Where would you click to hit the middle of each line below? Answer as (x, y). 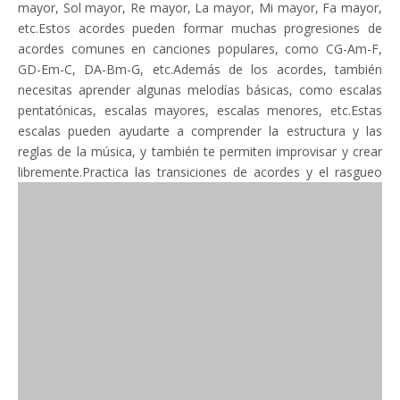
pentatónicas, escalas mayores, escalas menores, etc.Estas (200, 110)
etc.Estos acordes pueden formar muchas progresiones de (200, 28)
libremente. (50, 172)
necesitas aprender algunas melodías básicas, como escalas (200, 90)
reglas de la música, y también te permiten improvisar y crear (200, 151)
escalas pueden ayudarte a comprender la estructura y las (200, 131)
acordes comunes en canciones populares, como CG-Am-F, (200, 49)
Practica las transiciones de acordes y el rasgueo (232, 172)
